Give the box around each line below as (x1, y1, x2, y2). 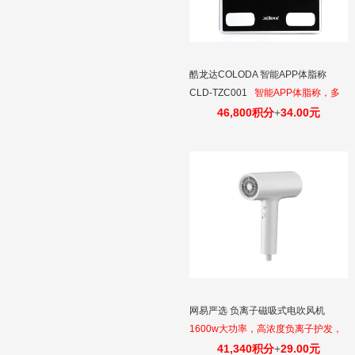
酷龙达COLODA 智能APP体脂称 (189, 69, 326, 80)
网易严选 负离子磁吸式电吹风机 (189, 305, 327, 316)
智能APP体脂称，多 (254, 87, 340, 98)
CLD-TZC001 (189, 87, 250, 98)
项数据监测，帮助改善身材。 (189, 105, 313, 116)
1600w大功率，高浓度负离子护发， (189, 323, 342, 334)
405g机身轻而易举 (189, 342, 269, 353)
